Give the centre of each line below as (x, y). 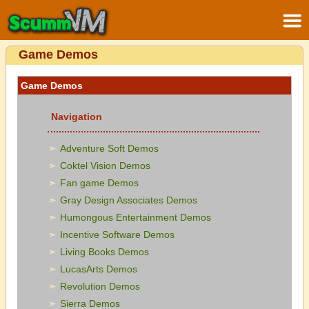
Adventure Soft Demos (110, 148)
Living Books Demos (105, 252)
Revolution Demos (100, 286)
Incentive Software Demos (118, 235)
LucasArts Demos (99, 269)
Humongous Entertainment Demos (136, 217)
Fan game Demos (100, 183)
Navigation (77, 117)
